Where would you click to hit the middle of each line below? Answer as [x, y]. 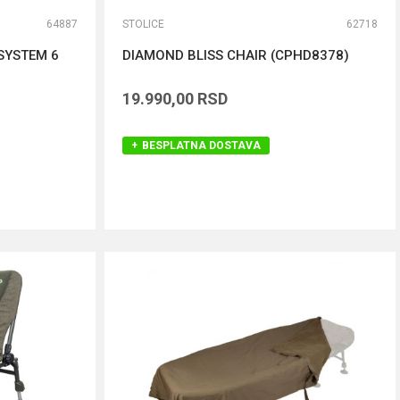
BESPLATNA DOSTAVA [201, 146]
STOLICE [143, 24]
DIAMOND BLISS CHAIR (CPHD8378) [236, 55]
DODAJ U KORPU [250, 225]
